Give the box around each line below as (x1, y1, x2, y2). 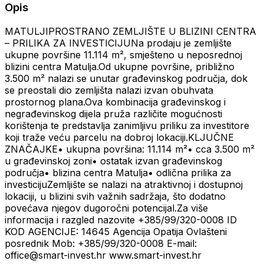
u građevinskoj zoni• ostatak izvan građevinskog (5, 155, 222, 167)
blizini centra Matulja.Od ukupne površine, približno (5, 61, 235, 73)
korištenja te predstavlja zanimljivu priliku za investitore (5, 120, 249, 132)
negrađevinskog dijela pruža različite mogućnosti (5, 108, 222, 120)
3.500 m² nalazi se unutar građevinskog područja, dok (5, 72, 247, 85)
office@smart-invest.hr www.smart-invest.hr (5, 249, 202, 262)
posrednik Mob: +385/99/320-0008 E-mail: (5, 237, 197, 250)
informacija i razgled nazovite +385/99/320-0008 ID (5, 214, 237, 226)
